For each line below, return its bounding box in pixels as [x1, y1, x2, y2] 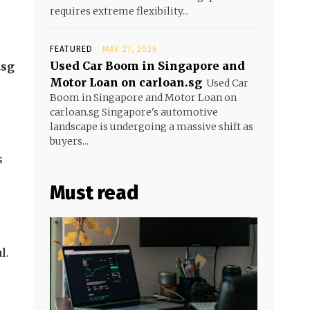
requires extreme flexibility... [50, 5, 189, 17]
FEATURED [50, 44, 93, 54]
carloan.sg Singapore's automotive [50, 106, 218, 118]
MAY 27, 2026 [102, 44, 158, 54]
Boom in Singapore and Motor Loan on [50, 91, 237, 104]
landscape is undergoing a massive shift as [50, 120, 253, 133]
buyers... [50, 135, 89, 147]
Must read [50, 181, 138, 204]
